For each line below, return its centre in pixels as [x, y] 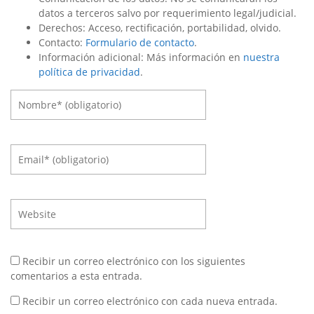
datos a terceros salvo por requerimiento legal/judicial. [168, 13]
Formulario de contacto [140, 42]
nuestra [261, 57]
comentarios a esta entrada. [76, 275]
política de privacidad [89, 71]
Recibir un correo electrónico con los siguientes [134, 261]
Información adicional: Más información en [141, 57]
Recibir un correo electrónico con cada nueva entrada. [150, 301]
